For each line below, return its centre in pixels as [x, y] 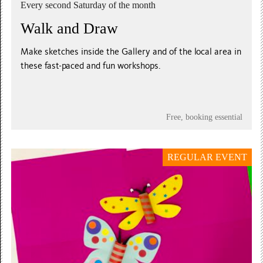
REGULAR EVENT [208, 157]
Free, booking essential [204, 117]
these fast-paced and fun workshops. [91, 65]
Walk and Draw [70, 28]
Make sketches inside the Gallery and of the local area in [131, 51]
